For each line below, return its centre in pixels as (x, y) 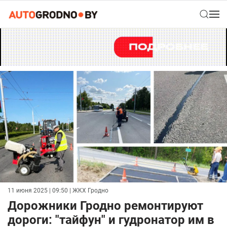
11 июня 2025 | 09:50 (38, 191)
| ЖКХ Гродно (88, 191)
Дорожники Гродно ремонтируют (105, 206)
